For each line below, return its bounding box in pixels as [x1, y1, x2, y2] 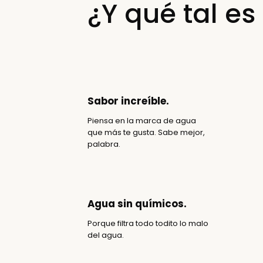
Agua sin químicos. [87, 196, 187, 211]
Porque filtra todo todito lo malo [87, 217, 209, 229]
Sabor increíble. [87, 93, 170, 108]
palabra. [87, 138, 121, 150]
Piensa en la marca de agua [87, 114, 197, 126]
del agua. [87, 229, 124, 241]
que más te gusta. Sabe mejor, [87, 126, 205, 138]
